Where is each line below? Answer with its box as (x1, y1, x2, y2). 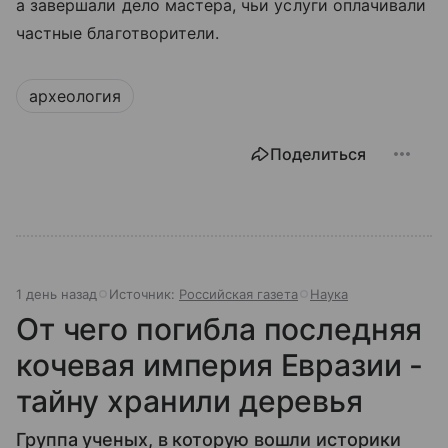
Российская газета (179, 286, 298, 303)
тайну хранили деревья (16, 383, 363, 420)
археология (29, 86, 121, 107)
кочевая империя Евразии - (16, 347, 424, 384)
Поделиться (270, 144, 366, 165)
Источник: (109, 286, 179, 303)
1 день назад (16, 286, 97, 303)
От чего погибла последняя (16, 311, 423, 348)
